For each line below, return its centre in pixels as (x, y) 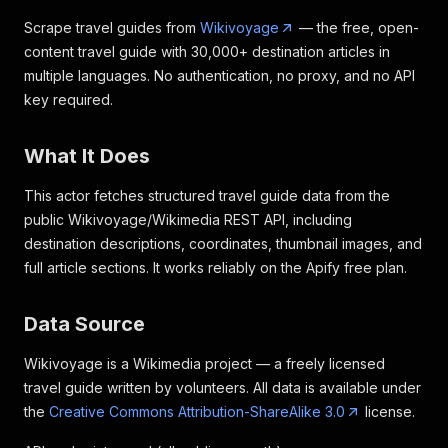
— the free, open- (357, 27)
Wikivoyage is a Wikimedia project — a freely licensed (204, 363)
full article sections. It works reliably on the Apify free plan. (215, 267)
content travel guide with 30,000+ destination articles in (207, 51)
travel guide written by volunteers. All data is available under (222, 387)
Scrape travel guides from (112, 27)
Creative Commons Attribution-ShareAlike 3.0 (197, 411)
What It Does (87, 156)
